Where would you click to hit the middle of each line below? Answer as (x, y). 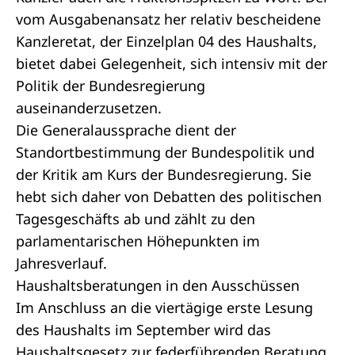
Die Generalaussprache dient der (126, 130)
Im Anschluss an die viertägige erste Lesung (164, 307)
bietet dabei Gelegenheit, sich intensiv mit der (172, 63)
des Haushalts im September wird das (143, 330)
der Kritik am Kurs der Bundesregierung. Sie (164, 174)
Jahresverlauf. (61, 263)
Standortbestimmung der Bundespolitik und (165, 152)
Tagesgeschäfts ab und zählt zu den (136, 219)
